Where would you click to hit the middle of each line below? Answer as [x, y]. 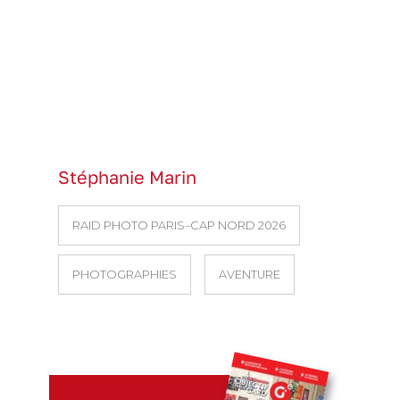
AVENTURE [250, 274]
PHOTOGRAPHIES [125, 274]
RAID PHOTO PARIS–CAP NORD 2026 [179, 225]
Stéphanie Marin [127, 177]
